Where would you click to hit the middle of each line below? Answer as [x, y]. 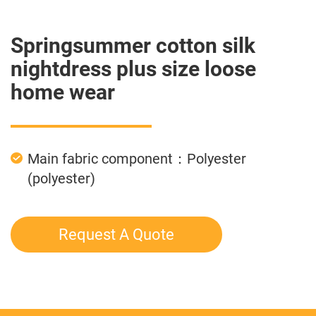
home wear [63, 92]
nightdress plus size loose [133, 69]
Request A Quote [116, 235]
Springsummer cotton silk [133, 45]
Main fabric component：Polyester [137, 159]
